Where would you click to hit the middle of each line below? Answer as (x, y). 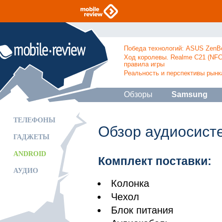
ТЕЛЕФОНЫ (34, 120)
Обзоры (138, 94)
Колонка (130, 183)
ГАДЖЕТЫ (31, 137)
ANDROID (30, 154)
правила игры (144, 64)
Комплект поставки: (155, 161)
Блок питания (142, 210)
